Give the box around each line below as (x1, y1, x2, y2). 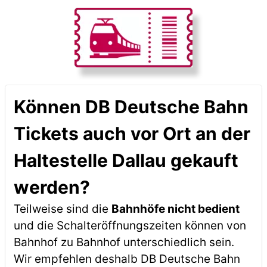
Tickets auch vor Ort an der (13, 123, 250, 144)
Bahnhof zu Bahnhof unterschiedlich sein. (13, 235, 234, 249)
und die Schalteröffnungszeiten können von (13, 219, 246, 232)
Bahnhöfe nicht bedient (111, 202, 240, 216)
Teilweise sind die (13, 202, 111, 216)
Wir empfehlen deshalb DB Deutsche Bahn (13, 252, 240, 266)
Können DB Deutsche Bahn (13, 96, 249, 117)
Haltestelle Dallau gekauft (13, 150, 238, 171)
